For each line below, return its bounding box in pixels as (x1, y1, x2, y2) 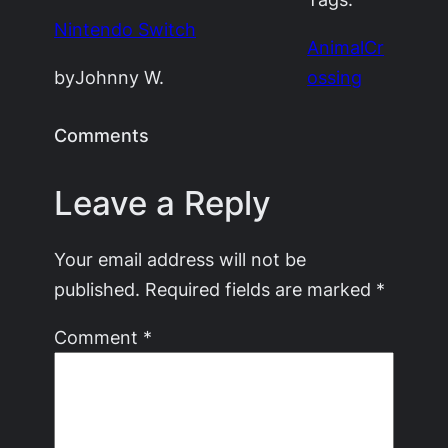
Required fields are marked (145, 277, 377, 300)
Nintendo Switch (54, 18, 197, 41)
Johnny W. (75, 66, 165, 89)
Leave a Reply (54, 182, 272, 223)
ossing (307, 66, 363, 89)
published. (54, 277, 141, 300)
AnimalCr (307, 36, 385, 59)
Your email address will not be (54, 247, 307, 270)
